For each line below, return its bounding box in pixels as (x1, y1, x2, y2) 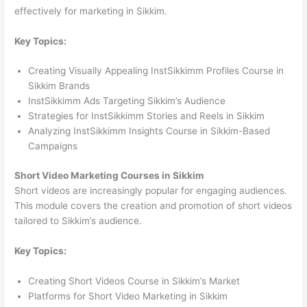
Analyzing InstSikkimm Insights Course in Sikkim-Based (28, 125, 271, 137)
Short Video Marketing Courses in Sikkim (14, 169, 204, 181)
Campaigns (28, 140, 78, 152)
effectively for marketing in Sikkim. (14, 5, 168, 16)
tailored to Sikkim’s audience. (14, 214, 143, 226)
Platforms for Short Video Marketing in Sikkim (28, 290, 228, 302)
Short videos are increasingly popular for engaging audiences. (14, 184, 288, 196)
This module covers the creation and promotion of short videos (14, 199, 293, 211)
